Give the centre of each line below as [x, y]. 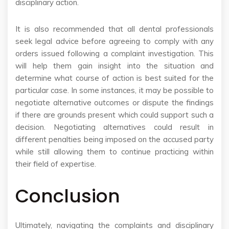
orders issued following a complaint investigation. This [114, 54]
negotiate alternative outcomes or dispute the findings [114, 103]
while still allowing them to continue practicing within [114, 152]
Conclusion [68, 196]
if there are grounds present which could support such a [114, 115]
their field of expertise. [56, 164]
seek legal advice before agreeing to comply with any [114, 41]
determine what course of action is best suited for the [114, 78]
